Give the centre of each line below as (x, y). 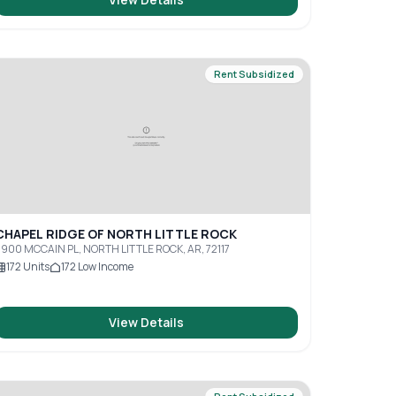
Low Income (104, 267)
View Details (146, 322)
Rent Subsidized (254, 74)
